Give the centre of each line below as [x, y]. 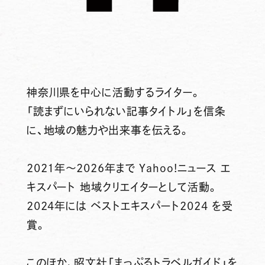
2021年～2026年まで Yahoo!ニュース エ [129, 168]
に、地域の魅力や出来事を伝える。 [108, 130]
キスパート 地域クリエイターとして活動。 [122, 187]
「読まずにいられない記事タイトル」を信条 [126, 111]
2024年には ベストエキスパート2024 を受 [130, 206]
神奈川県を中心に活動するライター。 [114, 92]
